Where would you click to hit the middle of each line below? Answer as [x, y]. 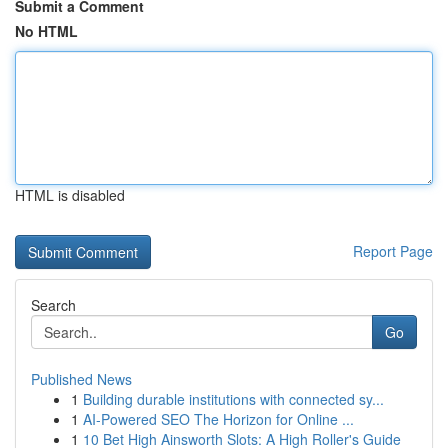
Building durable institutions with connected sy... [233, 399]
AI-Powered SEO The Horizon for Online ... [218, 419]
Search [53, 305]
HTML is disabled [70, 195]
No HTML [46, 31]
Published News [81, 379]
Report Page [393, 251]
